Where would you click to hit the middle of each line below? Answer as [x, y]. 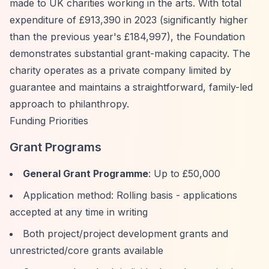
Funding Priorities [49, 121]
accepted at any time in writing [79, 212]
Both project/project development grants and [125, 234]
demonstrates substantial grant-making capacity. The [130, 53]
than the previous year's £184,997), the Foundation [127, 37]
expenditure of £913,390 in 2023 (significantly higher [129, 20]
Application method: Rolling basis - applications [130, 195]
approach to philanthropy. [69, 104]
